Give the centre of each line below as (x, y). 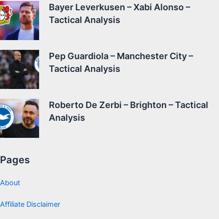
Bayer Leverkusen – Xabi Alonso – (120, 7)
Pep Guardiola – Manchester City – (121, 56)
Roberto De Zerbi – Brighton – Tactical (129, 105)
